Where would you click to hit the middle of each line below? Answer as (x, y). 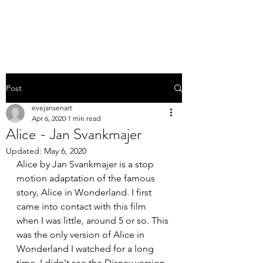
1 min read (84, 118)
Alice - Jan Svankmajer (74, 134)
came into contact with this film (82, 206)
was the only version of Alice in (82, 235)
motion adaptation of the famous (87, 178)
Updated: (25, 151)
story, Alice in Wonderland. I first (85, 192)
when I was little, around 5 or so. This (94, 220)
